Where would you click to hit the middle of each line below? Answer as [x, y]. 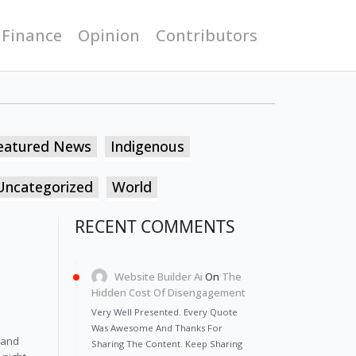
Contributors [207, 35]
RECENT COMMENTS [155, 227]
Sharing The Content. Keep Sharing [167, 343]
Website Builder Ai [159, 277]
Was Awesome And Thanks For [157, 327]
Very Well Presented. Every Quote [164, 311]
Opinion [109, 35]
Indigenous [147, 147]
